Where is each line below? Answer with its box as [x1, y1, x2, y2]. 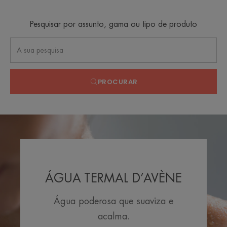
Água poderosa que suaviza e [54, 197, 173, 206]
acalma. [97, 212, 130, 221]
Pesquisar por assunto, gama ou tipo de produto [30, 20, 197, 28]
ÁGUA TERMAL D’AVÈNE [45, 172, 182, 184]
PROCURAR [97, 77, 138, 87]
